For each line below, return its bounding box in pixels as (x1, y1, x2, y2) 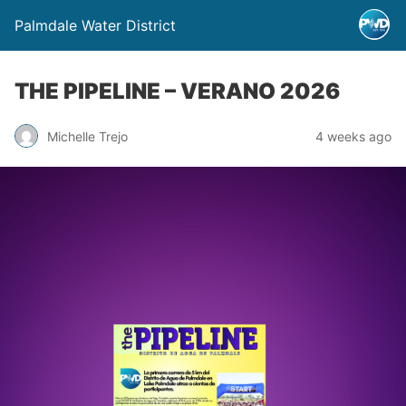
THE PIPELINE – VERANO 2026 (14, 78, 340, 104)
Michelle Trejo (47, 128, 128, 144)
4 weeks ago (315, 128, 391, 144)
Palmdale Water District (14, 16, 176, 34)
